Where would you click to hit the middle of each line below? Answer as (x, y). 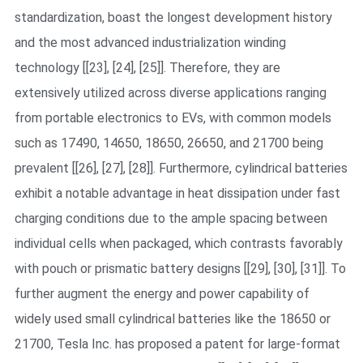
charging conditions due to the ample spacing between (171, 218)
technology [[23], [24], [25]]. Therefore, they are (147, 67)
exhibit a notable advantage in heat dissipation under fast (177, 193)
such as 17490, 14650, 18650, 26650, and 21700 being (169, 143)
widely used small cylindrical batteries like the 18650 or (172, 318)
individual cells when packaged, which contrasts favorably (178, 243)
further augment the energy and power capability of (162, 293)
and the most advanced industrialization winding (150, 42)
